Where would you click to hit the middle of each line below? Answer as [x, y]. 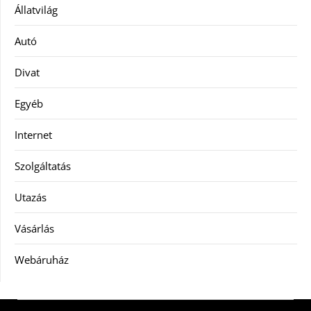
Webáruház [42, 260]
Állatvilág [36, 10]
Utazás [31, 197]
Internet [33, 135]
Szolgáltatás [43, 166]
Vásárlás [34, 229]
